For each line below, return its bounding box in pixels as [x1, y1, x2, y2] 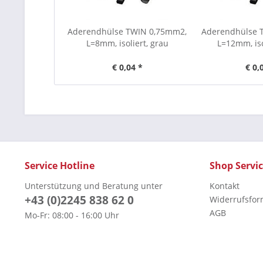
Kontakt [210, 180, 240, 191]
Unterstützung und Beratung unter [25, 180, 163, 191]
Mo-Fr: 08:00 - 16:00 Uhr [25, 210, 119, 221]
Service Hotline [25, 159, 95, 172]
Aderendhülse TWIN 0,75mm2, [68, 26, 187, 37]
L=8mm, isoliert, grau [86, 38, 168, 49]
